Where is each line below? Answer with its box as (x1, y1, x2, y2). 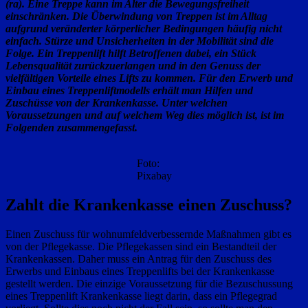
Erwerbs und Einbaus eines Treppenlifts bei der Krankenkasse (5, 265, 274, 278)
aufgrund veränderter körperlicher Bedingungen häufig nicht (5, 23, 282, 35)
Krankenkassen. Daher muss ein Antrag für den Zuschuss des (5, 253, 272, 265)
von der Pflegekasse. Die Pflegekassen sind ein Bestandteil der (5, 241, 276, 253)
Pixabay (136, 170, 172, 182)
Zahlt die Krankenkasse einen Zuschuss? (5, 196, 292, 214)
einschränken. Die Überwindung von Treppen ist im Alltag (5, 10, 267, 23)
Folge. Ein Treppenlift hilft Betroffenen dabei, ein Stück (5, 47, 256, 60)
